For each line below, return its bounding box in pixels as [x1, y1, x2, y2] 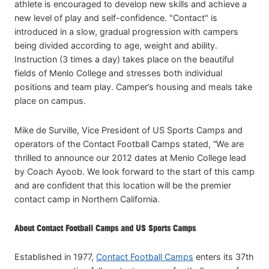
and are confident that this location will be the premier [14, 180, 231, 190]
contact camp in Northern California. [14, 193, 160, 204]
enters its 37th [193, 251, 254, 262]
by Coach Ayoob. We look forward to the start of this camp [14, 166, 255, 177]
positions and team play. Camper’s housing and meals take [14, 82, 252, 92]
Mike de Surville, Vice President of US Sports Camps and [14, 124, 243, 135]
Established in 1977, [14, 251, 96, 262]
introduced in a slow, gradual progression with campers [14, 26, 238, 37]
